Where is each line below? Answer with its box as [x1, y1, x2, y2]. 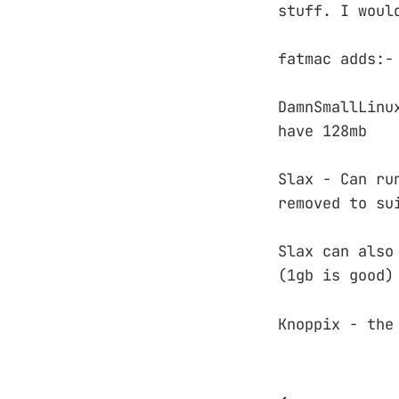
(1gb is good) [278, 265, 394, 286]
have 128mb [278, 121, 367, 141]
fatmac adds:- [278, 48, 394, 69]
